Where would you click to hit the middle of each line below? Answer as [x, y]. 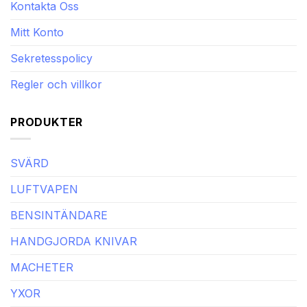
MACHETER [42, 268]
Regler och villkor [56, 84]
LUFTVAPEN [44, 189]
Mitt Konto [37, 32]
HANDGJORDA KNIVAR [74, 242]
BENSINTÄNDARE [59, 216]
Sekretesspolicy [51, 58]
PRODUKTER [47, 122]
